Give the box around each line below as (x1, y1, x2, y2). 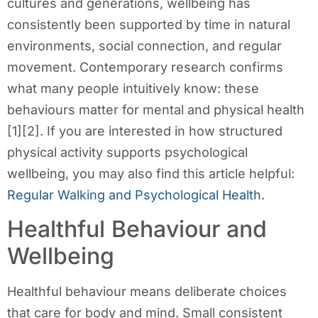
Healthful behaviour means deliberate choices (7, 284, 287, 300)
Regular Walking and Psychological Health (7, 187, 261, 202)
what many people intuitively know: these (7, 80, 259, 96)
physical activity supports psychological (7, 144, 248, 160)
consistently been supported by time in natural (7, 16, 290, 32)
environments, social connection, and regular (7, 38, 282, 53)
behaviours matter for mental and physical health (7, 102, 305, 117)
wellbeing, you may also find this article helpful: (7, 165, 295, 181)
